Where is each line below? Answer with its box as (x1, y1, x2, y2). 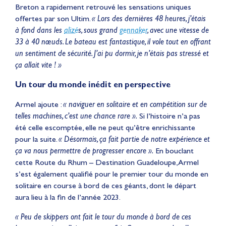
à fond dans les (15, 25, 64, 35)
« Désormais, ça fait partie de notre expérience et (59, 134, 210, 144)
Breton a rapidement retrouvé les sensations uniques (15, 2, 191, 12)
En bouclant (153, 145, 194, 155)
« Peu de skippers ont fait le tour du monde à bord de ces (15, 211, 191, 221)
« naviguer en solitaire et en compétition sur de (63, 99, 207, 109)
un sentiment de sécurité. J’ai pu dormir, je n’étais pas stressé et (15, 48, 209, 58)
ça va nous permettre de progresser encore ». (15, 145, 153, 155)
